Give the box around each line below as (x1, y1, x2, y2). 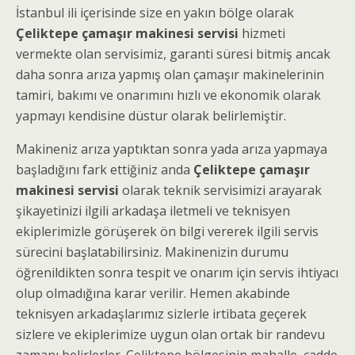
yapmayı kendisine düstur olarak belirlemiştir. (16, 107, 286, 124)
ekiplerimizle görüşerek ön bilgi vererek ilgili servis (16, 223, 319, 240)
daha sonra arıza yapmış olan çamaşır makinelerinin (16, 66, 324, 83)
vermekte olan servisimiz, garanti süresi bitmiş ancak (16, 45, 330, 63)
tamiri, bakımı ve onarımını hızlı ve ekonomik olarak (16, 86, 321, 104)
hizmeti (239, 25, 285, 42)
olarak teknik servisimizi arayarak (119, 181, 322, 199)
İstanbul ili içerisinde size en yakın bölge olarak (16, 4, 294, 21)
